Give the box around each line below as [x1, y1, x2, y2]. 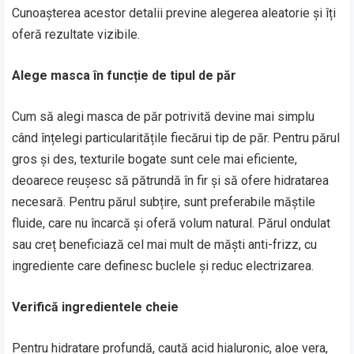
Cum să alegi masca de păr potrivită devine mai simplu [12, 109, 315, 124]
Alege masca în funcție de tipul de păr [12, 68, 237, 83]
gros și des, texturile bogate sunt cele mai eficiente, [12, 152, 298, 167]
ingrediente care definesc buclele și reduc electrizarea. [12, 258, 314, 273]
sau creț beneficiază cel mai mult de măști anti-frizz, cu [12, 237, 318, 252]
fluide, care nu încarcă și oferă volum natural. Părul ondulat [12, 216, 331, 231]
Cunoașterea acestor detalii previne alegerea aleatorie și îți [12, 6, 337, 21]
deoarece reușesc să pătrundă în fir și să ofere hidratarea [12, 173, 330, 188]
